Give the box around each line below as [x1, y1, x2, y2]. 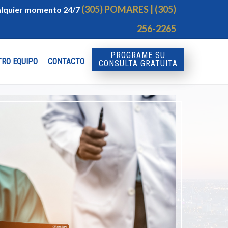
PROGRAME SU [110, 50, 165, 60]
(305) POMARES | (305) [81, 4, 176, 15]
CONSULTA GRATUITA [98, 59, 178, 68]
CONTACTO [48, 56, 84, 66]
